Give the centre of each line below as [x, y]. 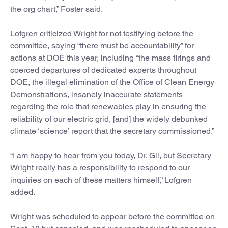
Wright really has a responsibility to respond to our [100, 167]
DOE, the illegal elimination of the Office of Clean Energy [112, 82]
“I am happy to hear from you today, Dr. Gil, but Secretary [111, 155]
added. [23, 192]
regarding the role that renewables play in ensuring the [108, 106]
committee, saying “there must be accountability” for [102, 45]
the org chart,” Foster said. [56, 9]
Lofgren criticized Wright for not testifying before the [102, 33]
